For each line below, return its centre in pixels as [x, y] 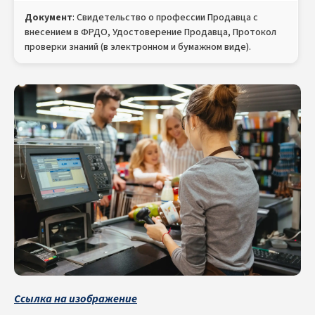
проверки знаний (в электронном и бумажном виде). [138, 47]
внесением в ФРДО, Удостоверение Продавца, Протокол [150, 33]
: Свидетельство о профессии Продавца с [165, 18]
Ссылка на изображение [76, 299]
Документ [49, 18]
